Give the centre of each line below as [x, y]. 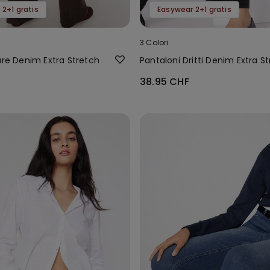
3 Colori [154, 42]
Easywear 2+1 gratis [194, 9]
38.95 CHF [165, 81]
